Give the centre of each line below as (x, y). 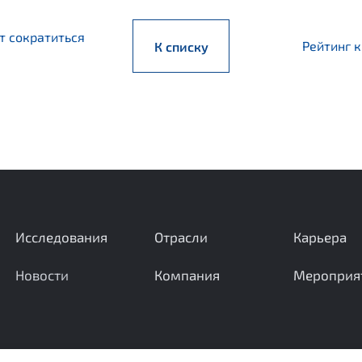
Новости (42, 275)
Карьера (320, 237)
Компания (187, 275)
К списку (181, 46)
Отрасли (181, 237)
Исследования (61, 237)
